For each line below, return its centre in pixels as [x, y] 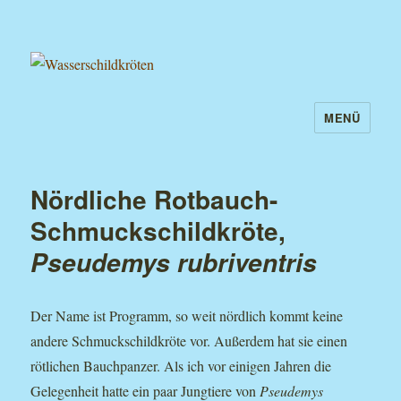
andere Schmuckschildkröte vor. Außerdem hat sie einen [189, 341]
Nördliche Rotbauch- [154, 200]
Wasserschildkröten [129, 130]
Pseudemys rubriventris [174, 263]
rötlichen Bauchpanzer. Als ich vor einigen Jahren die [181, 366]
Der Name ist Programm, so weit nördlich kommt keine [187, 316]
